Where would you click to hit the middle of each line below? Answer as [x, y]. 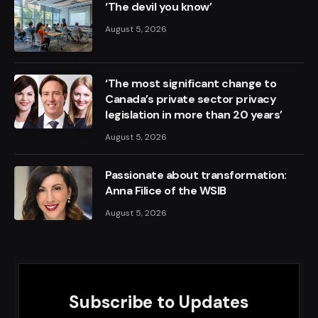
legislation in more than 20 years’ [194, 115]
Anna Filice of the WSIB [166, 191]
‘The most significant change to [191, 83]
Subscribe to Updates [159, 302]
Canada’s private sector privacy [191, 99]
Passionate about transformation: [196, 175]
